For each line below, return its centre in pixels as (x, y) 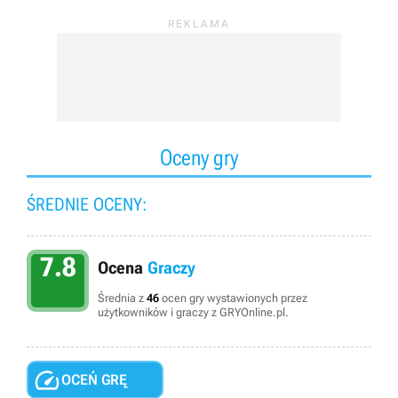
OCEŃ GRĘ (94, 380)
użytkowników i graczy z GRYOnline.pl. (193, 312)
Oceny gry (199, 158)
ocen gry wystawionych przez (233, 298)
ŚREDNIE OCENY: (87, 204)
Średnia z (122, 298)
